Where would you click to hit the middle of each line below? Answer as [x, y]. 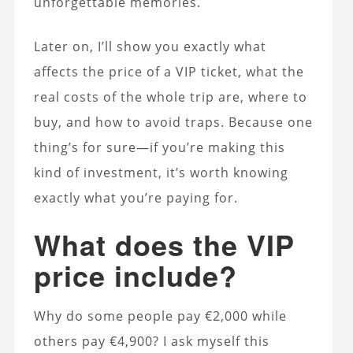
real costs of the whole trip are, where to [170, 97]
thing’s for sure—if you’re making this [159, 147]
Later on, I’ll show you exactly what [150, 46]
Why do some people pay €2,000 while [160, 316]
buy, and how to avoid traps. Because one [173, 122]
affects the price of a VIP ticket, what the [169, 71]
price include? [135, 275]
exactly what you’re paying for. [136, 197]
